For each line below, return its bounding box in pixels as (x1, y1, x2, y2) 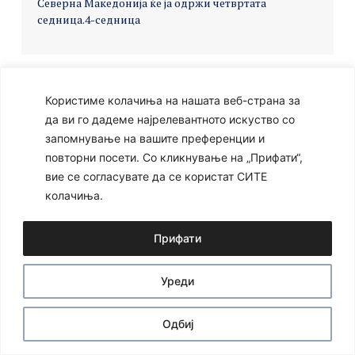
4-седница (84, 11, 140, 27)
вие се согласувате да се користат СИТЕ (45, 169, 267, 183)
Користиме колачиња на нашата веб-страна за (45, 93, 300, 107)
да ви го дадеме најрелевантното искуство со (45, 112, 295, 126)
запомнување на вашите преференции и (45, 131, 265, 145)
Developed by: (235, 95, 310, 111)
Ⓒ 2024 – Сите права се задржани (21, 95, 199, 111)
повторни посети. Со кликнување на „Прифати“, (45, 150, 303, 164)
